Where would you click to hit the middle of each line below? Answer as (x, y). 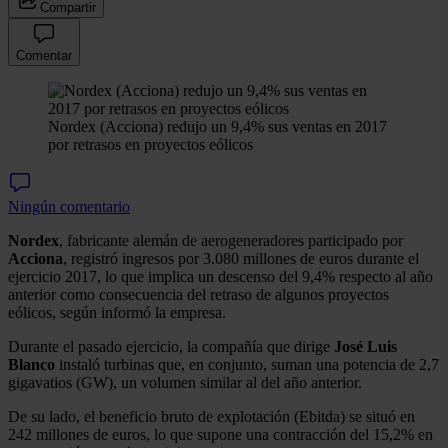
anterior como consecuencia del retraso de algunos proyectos (198, 294)
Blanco (31, 364)
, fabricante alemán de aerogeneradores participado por (231, 240)
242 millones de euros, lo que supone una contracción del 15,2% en (220, 434)
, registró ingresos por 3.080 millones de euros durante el (241, 258)
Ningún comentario (69, 206)
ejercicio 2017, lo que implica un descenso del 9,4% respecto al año (220, 276)
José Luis (365, 346)
